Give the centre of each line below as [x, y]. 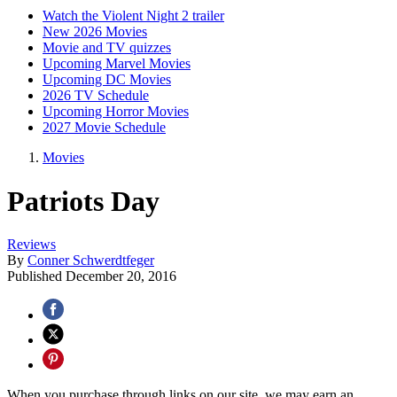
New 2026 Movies [95, 32]
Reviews [31, 245]
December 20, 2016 [121, 276]
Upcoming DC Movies [107, 80]
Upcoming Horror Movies [116, 112]
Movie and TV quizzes [107, 48]
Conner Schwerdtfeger [91, 261]
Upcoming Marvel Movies [117, 64]
